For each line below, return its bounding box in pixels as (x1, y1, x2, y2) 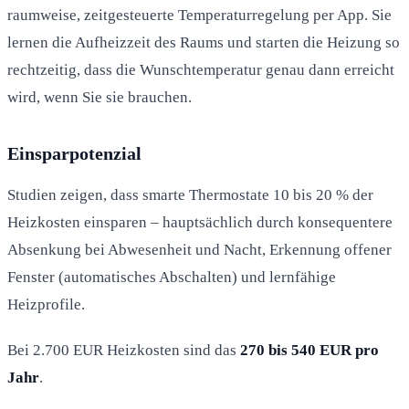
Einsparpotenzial (7, 142, 142, 163)
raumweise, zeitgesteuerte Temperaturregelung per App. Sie (7, 5, 392, 24)
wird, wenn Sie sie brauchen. (7, 88, 192, 106)
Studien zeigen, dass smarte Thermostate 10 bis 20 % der (7, 185, 373, 204)
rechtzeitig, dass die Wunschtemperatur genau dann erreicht (7, 60, 394, 79)
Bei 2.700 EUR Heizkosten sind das (7, 341, 240, 359)
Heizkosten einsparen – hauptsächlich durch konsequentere (7, 213, 393, 231)
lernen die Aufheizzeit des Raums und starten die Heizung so (7, 33, 400, 51)
